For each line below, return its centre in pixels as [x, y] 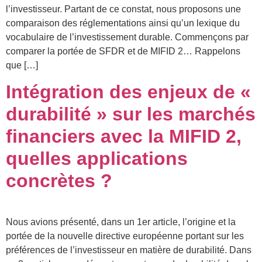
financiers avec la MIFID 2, [124, 136]
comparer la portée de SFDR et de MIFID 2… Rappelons [123, 51]
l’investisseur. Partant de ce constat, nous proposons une [123, 9]
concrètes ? [59, 180]
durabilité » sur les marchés [131, 114]
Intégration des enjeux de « [128, 92]
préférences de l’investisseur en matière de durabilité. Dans [129, 250]
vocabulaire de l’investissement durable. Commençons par [127, 37]
